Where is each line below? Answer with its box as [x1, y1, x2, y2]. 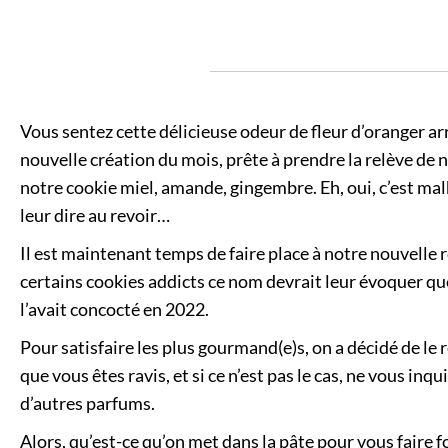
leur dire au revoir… [20, 203, 170, 226]
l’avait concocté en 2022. [20, 297, 209, 320]
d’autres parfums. [20, 391, 155, 414]
